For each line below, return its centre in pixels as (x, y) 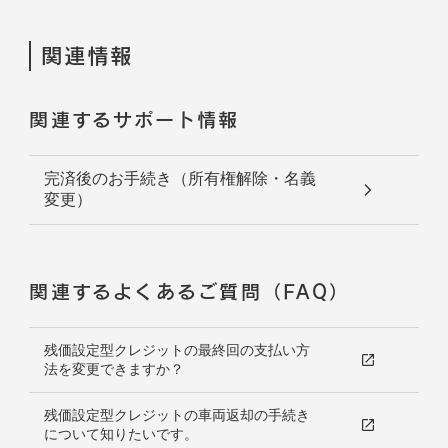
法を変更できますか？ (113, 368)
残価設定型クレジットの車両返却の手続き (176, 414)
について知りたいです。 (120, 433)
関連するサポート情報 (134, 120)
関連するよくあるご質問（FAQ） (190, 291)
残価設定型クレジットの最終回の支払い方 (176, 349)
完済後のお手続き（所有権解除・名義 (179, 178)
